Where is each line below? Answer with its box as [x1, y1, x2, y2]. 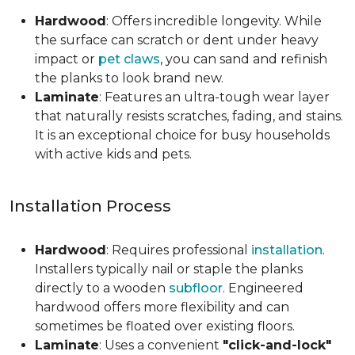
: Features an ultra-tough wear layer [99, 90, 330, 105]
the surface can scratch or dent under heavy [35, 32, 319, 48]
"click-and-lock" [223, 338, 331, 353]
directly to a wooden [35, 281, 169, 296]
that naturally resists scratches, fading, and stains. [35, 109, 343, 124]
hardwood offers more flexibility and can [35, 300, 289, 315]
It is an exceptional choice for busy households [35, 128, 330, 143]
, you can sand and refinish [160, 52, 327, 67]
